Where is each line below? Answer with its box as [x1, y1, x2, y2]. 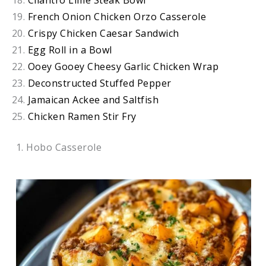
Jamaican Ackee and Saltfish [27, 93, 159, 106]
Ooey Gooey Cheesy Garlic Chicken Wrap [27, 60, 219, 73]
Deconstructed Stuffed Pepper [27, 77, 172, 90]
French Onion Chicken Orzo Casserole [27, 10, 207, 23]
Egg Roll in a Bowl [27, 43, 112, 56]
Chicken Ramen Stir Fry [27, 110, 137, 123]
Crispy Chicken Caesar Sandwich [27, 27, 179, 40]
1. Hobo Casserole [15, 141, 102, 154]
